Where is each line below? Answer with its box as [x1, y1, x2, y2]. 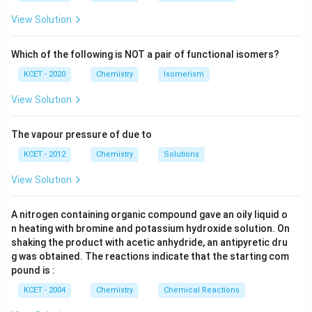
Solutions [164, 150, 199, 159]
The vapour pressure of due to [11, 129, 152, 140]
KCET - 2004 [24, 286, 65, 295]
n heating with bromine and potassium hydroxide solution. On [11, 223, 290, 234]
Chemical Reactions [164, 286, 240, 295]
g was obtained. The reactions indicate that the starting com [11, 251, 289, 262]
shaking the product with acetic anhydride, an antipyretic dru [11, 237, 288, 248]
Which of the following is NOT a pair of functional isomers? [11, 49, 279, 60]
